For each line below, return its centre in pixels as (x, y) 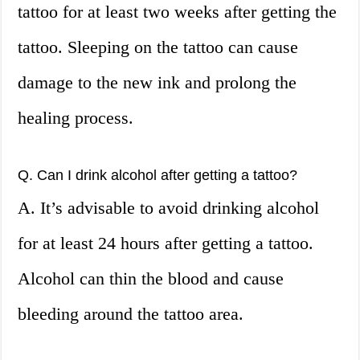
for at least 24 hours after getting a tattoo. (166, 243)
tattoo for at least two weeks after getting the (178, 12)
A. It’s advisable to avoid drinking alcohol (169, 208)
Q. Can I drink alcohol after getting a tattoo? (158, 176)
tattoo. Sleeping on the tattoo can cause (158, 47)
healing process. (76, 118)
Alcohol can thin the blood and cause (151, 279)
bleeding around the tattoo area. (131, 314)
